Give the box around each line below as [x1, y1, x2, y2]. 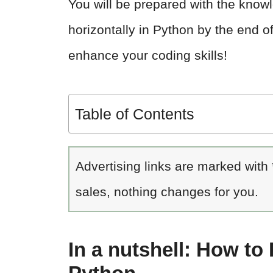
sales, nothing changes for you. [76, 185, 258, 199]
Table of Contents [75, 105, 194, 123]
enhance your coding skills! [68, 48, 227, 62]
